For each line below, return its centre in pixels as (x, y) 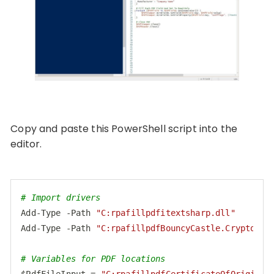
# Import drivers (61, 197)
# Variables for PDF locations (93, 258)
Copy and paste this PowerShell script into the (124, 128)
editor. (26, 144)
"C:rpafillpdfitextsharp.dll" (165, 213)
